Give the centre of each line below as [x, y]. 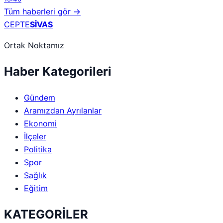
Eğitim [36, 188]
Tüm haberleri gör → [42, 12]
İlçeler [35, 136]
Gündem [40, 97]
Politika [38, 149]
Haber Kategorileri [58, 72]
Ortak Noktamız [34, 46]
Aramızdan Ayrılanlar [63, 110]
